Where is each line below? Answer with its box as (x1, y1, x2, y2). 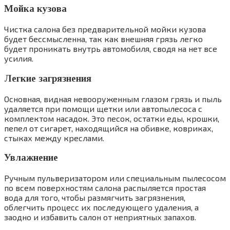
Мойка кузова (4, 3, 67, 14)
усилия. (4, 53, 33, 64)
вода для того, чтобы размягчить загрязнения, (4, 193, 185, 202)
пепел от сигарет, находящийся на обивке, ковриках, (4, 123, 213, 133)
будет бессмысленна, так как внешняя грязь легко (4, 34, 203, 44)
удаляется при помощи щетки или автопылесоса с (4, 103, 202, 113)
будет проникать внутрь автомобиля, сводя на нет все (4, 44, 217, 54)
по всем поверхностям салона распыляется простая (4, 183, 206, 193)
